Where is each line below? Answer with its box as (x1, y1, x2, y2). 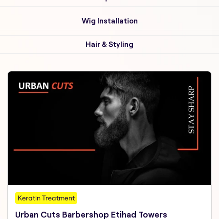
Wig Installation (81, 17, 138, 25)
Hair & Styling (86, 40, 133, 48)
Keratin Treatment (18, 194, 75, 203)
